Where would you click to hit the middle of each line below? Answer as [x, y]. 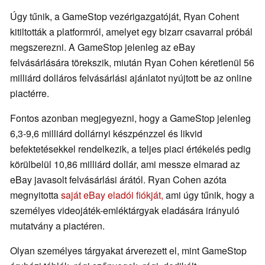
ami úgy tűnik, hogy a [209, 195]
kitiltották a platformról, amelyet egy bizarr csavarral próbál [131, 32]
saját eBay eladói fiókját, [112, 195]
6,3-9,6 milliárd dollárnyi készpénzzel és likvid [106, 134]
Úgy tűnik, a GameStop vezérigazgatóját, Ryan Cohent [125, 17]
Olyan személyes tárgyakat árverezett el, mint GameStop [128, 251]
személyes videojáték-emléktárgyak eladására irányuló [125, 211]
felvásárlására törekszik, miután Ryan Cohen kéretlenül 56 [132, 63]
